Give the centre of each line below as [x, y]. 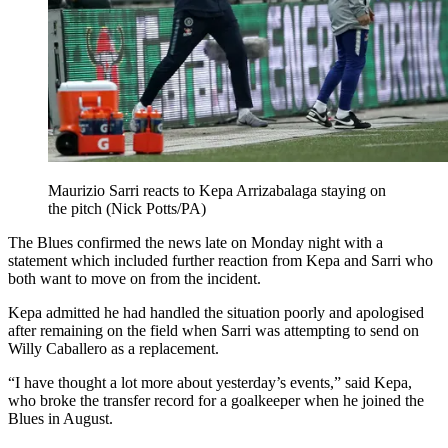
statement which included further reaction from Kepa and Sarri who [220, 261]
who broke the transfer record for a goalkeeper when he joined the [216, 401]
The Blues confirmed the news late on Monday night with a [195, 243]
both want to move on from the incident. [134, 279]
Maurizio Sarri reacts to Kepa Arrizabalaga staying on [217, 191]
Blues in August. [60, 419]
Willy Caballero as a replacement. [113, 349]
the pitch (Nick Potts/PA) [127, 209]
